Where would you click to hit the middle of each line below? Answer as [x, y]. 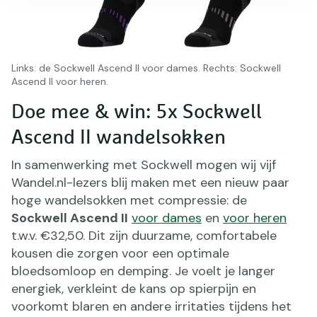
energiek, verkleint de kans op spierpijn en [134, 288]
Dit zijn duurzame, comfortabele [183, 235]
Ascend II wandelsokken [119, 138]
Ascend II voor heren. [60, 81]
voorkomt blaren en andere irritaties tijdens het [151, 306]
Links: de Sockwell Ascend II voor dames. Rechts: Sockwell [146, 68]
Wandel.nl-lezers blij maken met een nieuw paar [150, 182]
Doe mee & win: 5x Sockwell [137, 112]
